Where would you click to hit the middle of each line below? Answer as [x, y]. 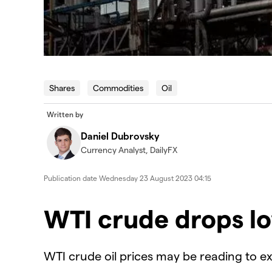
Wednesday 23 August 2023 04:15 [155, 178]
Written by [65, 114]
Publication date [71, 178]
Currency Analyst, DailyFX [129, 149]
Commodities [118, 87]
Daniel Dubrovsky [120, 135]
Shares [62, 87]
